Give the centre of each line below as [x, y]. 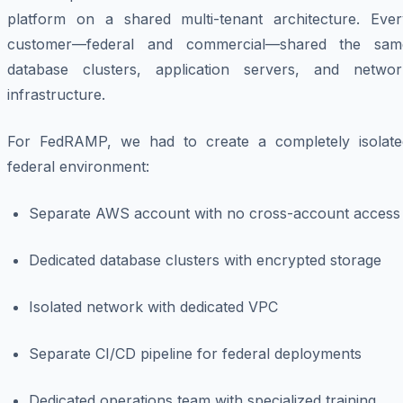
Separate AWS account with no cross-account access [215, 214]
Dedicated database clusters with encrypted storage [205, 260]
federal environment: [78, 167]
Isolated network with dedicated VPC [153, 307]
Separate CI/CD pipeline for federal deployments [195, 354]
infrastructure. [56, 95]
